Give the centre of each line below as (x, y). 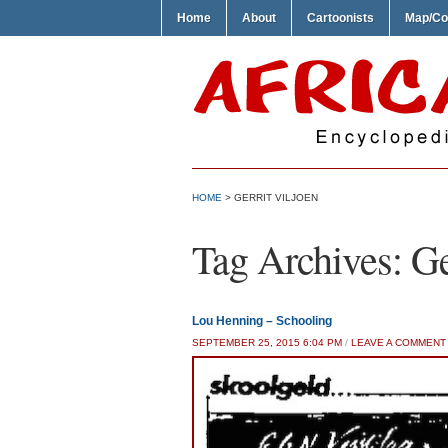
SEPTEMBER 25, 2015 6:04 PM (267, 342)
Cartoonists (340, 18)
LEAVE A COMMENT (398, 342)
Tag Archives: (301, 258)
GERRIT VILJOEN (276, 197)
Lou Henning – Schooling (262, 321)
